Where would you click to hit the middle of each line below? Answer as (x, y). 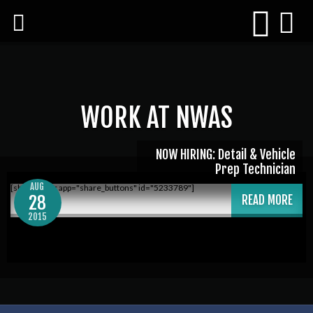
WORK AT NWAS (156, 118)
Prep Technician (255, 169)
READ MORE (267, 200)
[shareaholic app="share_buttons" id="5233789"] (102, 188)
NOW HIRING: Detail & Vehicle (226, 154)
